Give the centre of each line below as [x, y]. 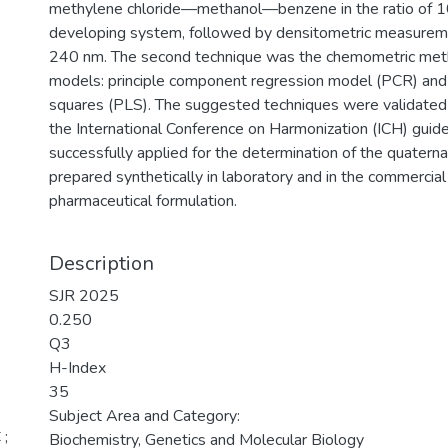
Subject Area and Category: [144, 416]
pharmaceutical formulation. [143, 201]
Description [101, 263]
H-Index [77, 368]
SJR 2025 [84, 296]
